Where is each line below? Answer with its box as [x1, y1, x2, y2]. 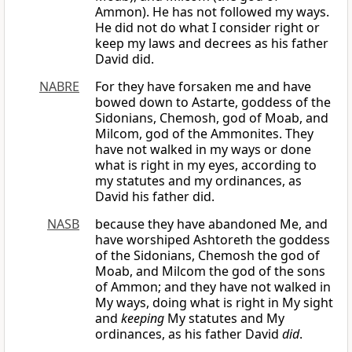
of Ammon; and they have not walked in [95, 278, 331, 296]
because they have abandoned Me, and [95, 215, 328, 233]
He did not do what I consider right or [95, 19, 320, 37]
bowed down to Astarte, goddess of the [95, 93, 331, 112]
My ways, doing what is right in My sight [95, 294, 333, 312]
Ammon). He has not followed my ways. [95, 3, 329, 21]
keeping [121, 310, 164, 328]
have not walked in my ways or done [95, 141, 311, 159]
